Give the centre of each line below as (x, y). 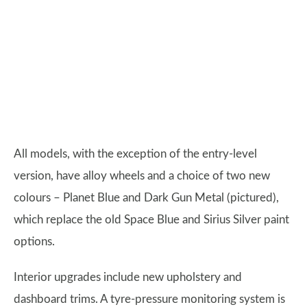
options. (34, 242)
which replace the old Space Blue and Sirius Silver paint (151, 220)
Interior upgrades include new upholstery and (128, 277)
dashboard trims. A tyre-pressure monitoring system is (149, 299)
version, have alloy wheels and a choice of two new (142, 176)
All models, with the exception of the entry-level (135, 154)
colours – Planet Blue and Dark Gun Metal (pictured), (146, 198)
